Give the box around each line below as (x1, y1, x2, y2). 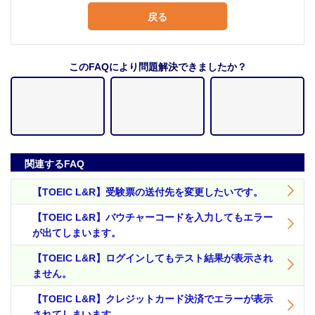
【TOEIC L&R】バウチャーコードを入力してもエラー (32, 212, 273, 224)
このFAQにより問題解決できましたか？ (68, 61, 247, 73)
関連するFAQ (25, 158, 84, 170)
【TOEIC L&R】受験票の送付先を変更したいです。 (32, 186, 263, 198)
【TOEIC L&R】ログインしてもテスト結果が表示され (32, 252, 273, 264)
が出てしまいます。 (32, 227, 121, 239)
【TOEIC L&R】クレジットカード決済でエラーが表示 (32, 293, 273, 305)
